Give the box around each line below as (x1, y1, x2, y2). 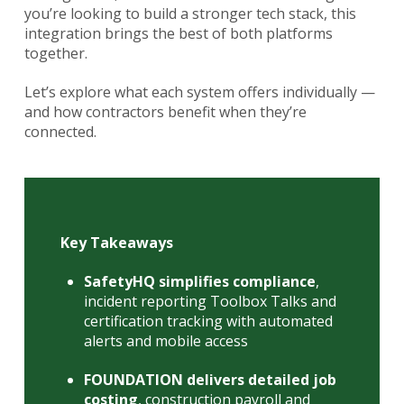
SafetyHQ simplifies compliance (84, 271, 317, 292)
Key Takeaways (60, 233, 173, 253)
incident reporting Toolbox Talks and (84, 291, 337, 312)
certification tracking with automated (84, 311, 334, 332)
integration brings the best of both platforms (23, 23, 333, 44)
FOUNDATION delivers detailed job (84, 370, 337, 390)
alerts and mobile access (84, 331, 249, 352)
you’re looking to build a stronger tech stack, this (23, 4, 356, 24)
